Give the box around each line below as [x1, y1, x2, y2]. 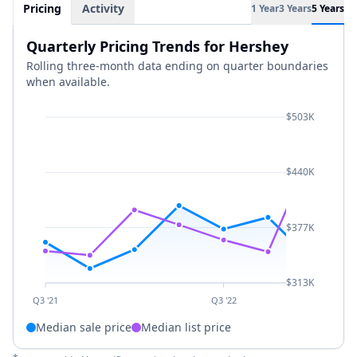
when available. [26, 74, 110, 89]
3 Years [279, 2, 312, 15]
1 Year [251, 2, 279, 15]
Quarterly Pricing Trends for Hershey [26, 37, 288, 56]
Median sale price [36, 320, 131, 335]
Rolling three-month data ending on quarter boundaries [26, 58, 328, 73]
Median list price [141, 320, 231, 335]
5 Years [312, 2, 344, 15]
